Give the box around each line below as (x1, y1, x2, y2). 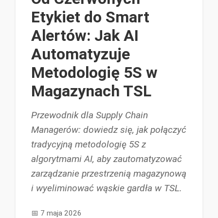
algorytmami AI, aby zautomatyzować (31, 153, 182, 164)
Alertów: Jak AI (31, 26, 139, 45)
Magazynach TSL (31, 81, 151, 100)
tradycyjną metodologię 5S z (31, 138, 146, 150)
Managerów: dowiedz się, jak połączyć (31, 124, 186, 135)
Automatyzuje (31, 44, 130, 63)
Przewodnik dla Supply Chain (31, 109, 148, 121)
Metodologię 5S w (31, 63, 158, 82)
